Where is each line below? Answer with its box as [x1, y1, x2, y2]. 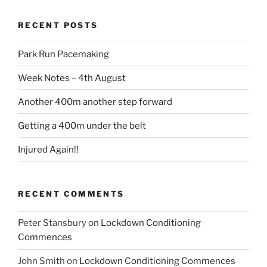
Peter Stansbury [18, 218, 86, 228]
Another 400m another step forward [18, 96, 172, 107]
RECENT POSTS [18, 20, 98, 30]
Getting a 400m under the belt [18, 120, 146, 131]
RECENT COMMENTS [18, 189, 125, 198]
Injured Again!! [18, 144, 79, 155]
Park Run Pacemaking [18, 48, 109, 60]
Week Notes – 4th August [18, 72, 126, 83]
